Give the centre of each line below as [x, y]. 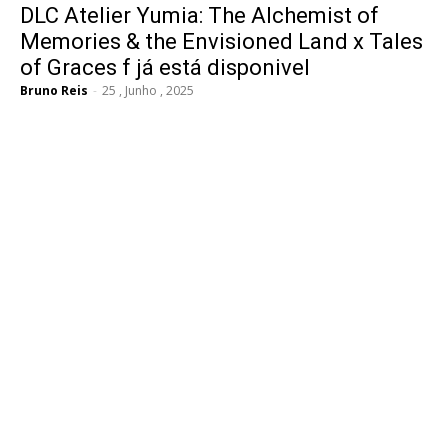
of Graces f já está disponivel [165, 68]
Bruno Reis [54, 91]
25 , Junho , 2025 [148, 91]
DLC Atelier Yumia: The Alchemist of [199, 16]
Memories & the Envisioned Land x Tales [221, 42]
